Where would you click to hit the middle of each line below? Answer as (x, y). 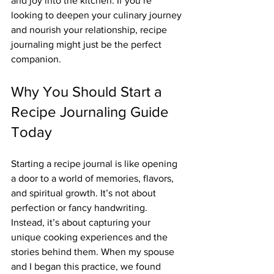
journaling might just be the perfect (87, 44)
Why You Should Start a (88, 91)
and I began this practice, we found (87, 266)
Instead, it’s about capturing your (82, 222)
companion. (36, 59)
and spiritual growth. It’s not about (85, 193)
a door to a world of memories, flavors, (94, 178)
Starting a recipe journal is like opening (95, 164)
